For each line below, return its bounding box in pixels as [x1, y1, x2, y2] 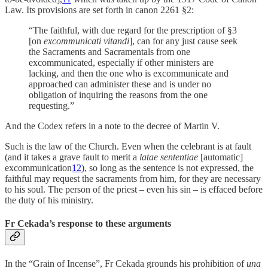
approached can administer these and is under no [29, 79, 211, 90]
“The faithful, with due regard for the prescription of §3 [29, 25, 237, 36]
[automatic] [198, 152, 243, 163]
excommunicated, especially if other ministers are [29, 57, 214, 68]
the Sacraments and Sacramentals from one [29, 47, 190, 57]
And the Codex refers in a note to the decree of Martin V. [5, 121, 220, 132]
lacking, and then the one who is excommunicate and [29, 68, 229, 79]
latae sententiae [139, 152, 198, 163]
